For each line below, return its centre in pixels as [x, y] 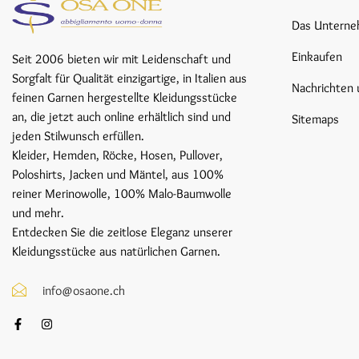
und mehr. [38, 212]
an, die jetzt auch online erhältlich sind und [121, 116]
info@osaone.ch [83, 290]
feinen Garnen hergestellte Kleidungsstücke [125, 97]
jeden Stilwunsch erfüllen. [78, 135]
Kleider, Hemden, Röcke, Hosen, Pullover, [117, 155]
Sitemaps [315, 119]
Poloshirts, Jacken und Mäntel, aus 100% [118, 174]
